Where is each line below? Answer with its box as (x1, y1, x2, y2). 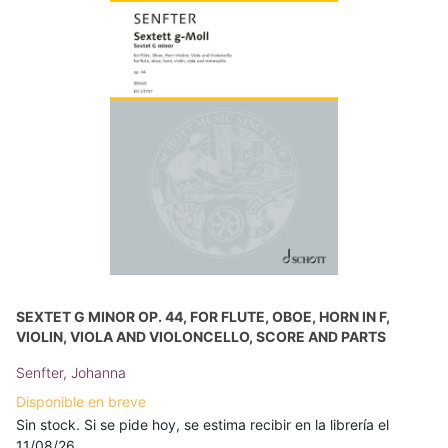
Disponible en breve (16, 393, 146, 411)
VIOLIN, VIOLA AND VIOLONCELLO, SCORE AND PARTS (16, 328, 386, 346)
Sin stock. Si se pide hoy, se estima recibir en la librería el (16, 416, 389, 434)
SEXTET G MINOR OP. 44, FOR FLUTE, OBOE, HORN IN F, (16, 308, 390, 326)
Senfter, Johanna (16, 364, 126, 382)
